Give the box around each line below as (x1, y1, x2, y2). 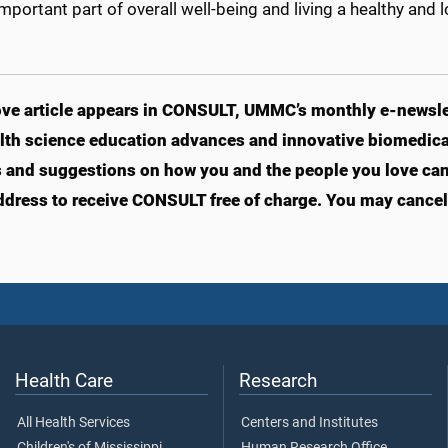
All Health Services (17, 414, 130, 432)
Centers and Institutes (241, 414, 378, 432)
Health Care (15, 369, 113, 393)
